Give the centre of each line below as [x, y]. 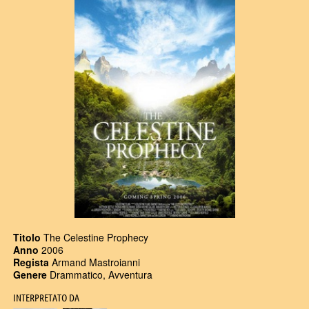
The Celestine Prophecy [94, 237]
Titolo [27, 237]
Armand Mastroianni [94, 262]
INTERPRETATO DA [46, 298]
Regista [31, 262]
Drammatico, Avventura [100, 274]
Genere [30, 274]
